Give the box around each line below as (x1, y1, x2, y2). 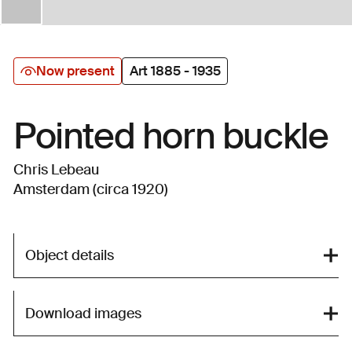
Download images (24, 303, 141, 323)
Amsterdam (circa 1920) (13, 180, 168, 200)
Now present (36, 62, 115, 79)
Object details (24, 246, 114, 266)
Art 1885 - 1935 (129, 62, 221, 79)
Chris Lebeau (13, 160, 99, 180)
